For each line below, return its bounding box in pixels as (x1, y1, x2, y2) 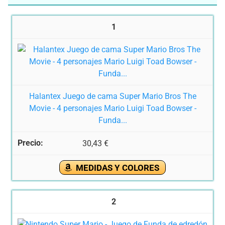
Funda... (98, 116, 127, 126)
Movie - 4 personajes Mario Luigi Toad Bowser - (29, 103, 196, 114)
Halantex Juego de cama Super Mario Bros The (29, 91, 196, 101)
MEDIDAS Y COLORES (76, 163, 159, 173)
